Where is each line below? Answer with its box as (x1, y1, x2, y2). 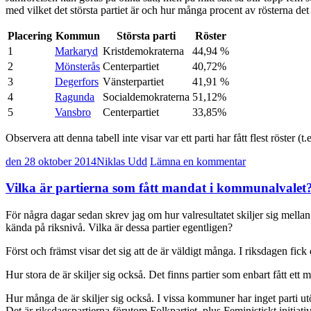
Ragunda (55, 90, 94, 103)
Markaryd (55, 44, 98, 57)
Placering (8, 29, 52, 42)
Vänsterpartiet (103, 75, 164, 87)
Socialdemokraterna (103, 90, 190, 103)
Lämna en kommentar (150, 155, 246, 167)
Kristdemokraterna (103, 44, 184, 57)
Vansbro (55, 106, 91, 118)
